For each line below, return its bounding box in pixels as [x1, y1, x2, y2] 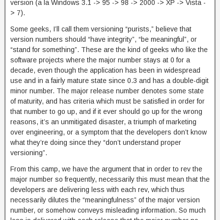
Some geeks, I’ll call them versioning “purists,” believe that [10, 25, 192, 33]
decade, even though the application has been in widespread [10, 66, 200, 74]
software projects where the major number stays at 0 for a [10, 56, 190, 64]
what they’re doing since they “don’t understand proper [10, 138, 181, 146]
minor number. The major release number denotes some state [10, 87, 204, 95]
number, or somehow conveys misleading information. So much [10, 206, 206, 214]
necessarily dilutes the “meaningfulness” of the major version [10, 196, 200, 204]
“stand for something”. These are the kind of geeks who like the [10, 46, 208, 54]
